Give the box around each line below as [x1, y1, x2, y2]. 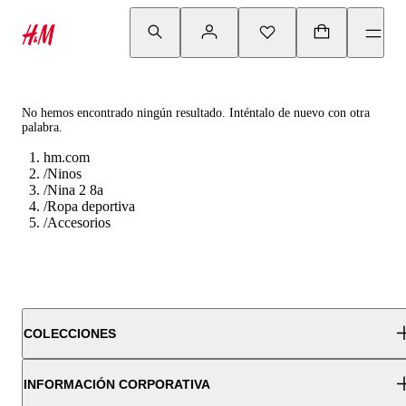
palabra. [22, 121, 63, 134]
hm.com [43, 150, 90, 165]
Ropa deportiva [47, 198, 135, 214]
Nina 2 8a [47, 182, 103, 198]
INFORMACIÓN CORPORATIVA [24, 377, 210, 391]
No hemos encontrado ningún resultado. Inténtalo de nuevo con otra [22, 106, 370, 120]
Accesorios [47, 215, 111, 230]
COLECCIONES [24, 326, 116, 341]
